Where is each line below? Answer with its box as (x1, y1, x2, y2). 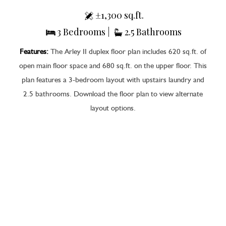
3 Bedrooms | (57, 25, 112, 38)
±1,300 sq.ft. (95, 9, 144, 21)
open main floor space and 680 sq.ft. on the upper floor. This (19, 62, 207, 70)
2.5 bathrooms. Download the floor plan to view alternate (23, 90, 203, 98)
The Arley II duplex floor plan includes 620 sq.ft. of (48, 48, 206, 56)
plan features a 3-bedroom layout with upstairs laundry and (22, 76, 204, 84)
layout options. (90, 104, 136, 112)
